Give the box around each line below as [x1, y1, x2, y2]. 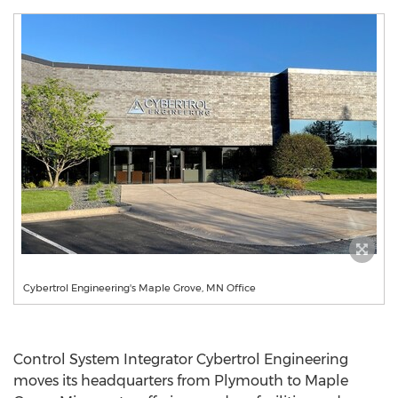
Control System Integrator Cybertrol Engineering [13, 351, 348, 368]
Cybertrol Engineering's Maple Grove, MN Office [23, 282, 256, 294]
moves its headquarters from [13, 372, 214, 389]
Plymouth [214, 372, 283, 389]
